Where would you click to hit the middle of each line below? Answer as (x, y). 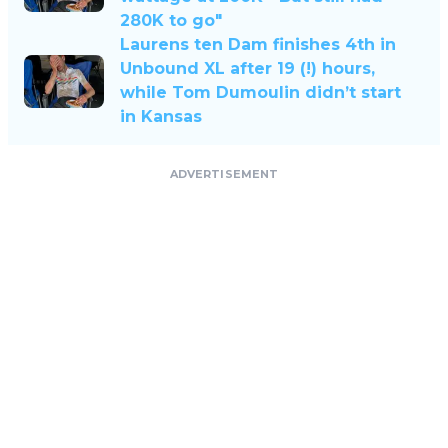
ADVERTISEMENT (224, 174)
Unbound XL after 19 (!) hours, (247, 69)
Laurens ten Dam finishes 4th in (258, 45)
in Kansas (161, 117)
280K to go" (171, 21)
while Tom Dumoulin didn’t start (260, 93)
